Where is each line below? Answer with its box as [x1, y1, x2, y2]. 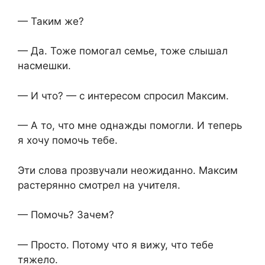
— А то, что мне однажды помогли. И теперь [18, 119, 242, 132]
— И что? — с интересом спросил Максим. [18, 89, 229, 102]
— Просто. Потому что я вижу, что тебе [18, 238, 214, 251]
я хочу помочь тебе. [18, 134, 118, 147]
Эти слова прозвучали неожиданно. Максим [18, 164, 238, 176]
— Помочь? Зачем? [18, 209, 114, 221]
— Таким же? [18, 15, 84, 27]
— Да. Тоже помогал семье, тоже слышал [18, 45, 228, 57]
